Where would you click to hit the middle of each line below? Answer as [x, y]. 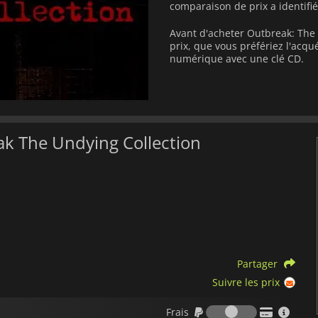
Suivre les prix [246, 283]
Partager [257, 264]
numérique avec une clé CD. [237, 58]
